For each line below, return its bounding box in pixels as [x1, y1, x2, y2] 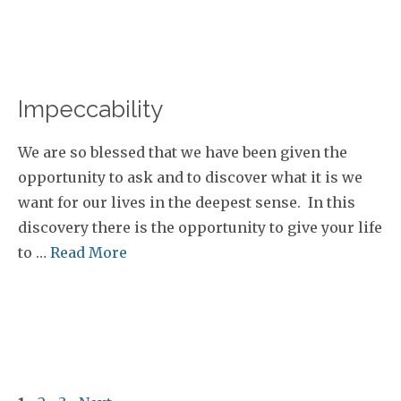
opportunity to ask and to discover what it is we [18, 168, 363, 186]
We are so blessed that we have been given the [18, 143, 347, 161]
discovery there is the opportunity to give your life [18, 218, 382, 236]
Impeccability [18, 96, 163, 123]
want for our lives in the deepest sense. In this [18, 193, 355, 211]
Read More [50, 243, 127, 261]
